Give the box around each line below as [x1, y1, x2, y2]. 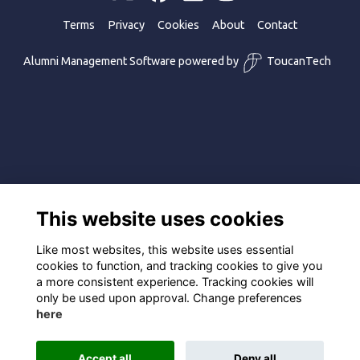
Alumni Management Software [22, 55, 176, 68]
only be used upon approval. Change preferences [35, 290, 302, 305]
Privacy [108, 18, 145, 32]
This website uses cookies [35, 207, 284, 231]
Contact [257, 18, 297, 32]
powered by [175, 55, 239, 68]
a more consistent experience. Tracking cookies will [35, 274, 313, 288]
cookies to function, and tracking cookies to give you [35, 258, 322, 272]
